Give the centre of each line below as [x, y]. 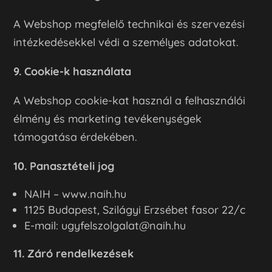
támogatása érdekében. [76, 137]
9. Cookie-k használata [73, 71]
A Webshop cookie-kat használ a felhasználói [130, 100]
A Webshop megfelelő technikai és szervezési [129, 24]
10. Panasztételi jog [64, 166]
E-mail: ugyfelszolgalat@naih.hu [105, 225]
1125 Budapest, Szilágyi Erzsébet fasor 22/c [135, 209]
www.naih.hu [94, 194]
